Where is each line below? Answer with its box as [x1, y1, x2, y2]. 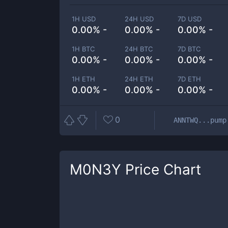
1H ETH [72, 75, 95, 83]
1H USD [72, 15, 96, 23]
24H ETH [125, 75, 154, 83]
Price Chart [121, 161, 201, 178]
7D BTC [178, 45, 201, 53]
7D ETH [178, 75, 202, 83]
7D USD [178, 15, 202, 23]
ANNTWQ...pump [174, 116, 226, 124]
